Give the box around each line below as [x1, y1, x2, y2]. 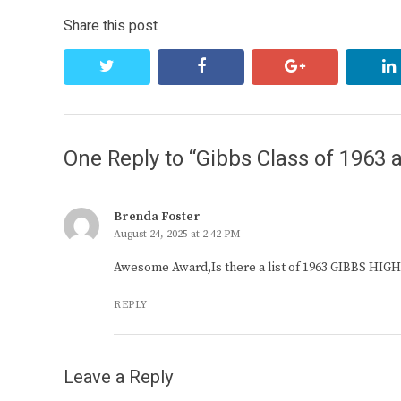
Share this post [64, 15, 158, 38]
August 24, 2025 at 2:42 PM [114, 227, 241, 242]
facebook [204, 55, 274, 77]
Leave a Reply [64, 364, 173, 391]
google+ [304, 55, 365, 77]
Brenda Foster [114, 209, 200, 226]
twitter [114, 55, 165, 77]
